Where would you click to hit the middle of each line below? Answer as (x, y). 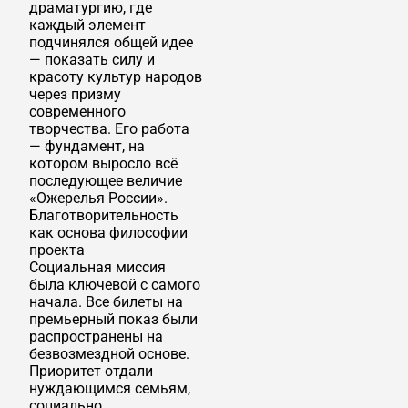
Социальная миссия (97, 267)
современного (77, 111)
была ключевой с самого (115, 284)
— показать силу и (92, 59)
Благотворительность (104, 215)
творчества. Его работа (109, 128)
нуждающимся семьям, (110, 388)
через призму (75, 94)
